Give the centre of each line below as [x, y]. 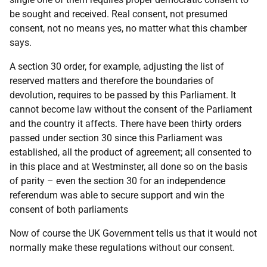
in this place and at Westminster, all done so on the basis [128, 167]
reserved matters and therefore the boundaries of [112, 81]
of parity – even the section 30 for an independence [117, 181]
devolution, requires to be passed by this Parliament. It [123, 95]
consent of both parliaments [69, 209]
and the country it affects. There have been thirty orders [125, 124]
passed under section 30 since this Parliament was [116, 138]
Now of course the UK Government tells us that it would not [133, 233]
